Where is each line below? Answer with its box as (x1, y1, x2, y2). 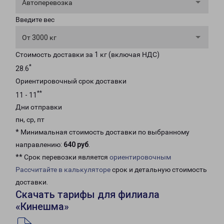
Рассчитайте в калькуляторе (15, 165, 110, 174)
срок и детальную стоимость (110, 165, 207, 174)
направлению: (15, 140, 63, 149)
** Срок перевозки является (15, 153, 109, 161)
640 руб (63, 140, 88, 149)
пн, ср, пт (15, 115, 44, 124)
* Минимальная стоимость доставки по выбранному (15, 128, 189, 136)
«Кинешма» (15, 200, 69, 213)
